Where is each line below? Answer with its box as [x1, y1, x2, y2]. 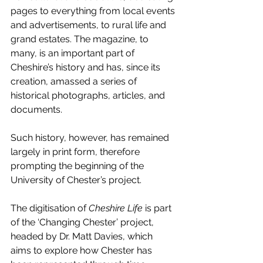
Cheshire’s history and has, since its [11, 62, 163, 73]
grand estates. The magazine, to [11, 33, 151, 45]
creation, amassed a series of [11, 76, 139, 87]
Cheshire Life [89, 203, 143, 214]
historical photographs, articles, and [11, 90, 167, 102]
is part [143, 203, 174, 214]
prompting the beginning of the [11, 160, 146, 172]
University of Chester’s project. [11, 174, 141, 186]
